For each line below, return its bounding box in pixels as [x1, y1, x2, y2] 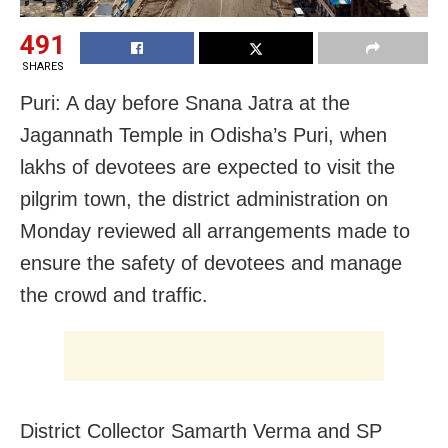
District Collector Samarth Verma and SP [20, 419, 382, 442]
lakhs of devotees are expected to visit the [20, 155, 395, 178]
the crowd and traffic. [20, 283, 208, 306]
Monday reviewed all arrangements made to [20, 219, 410, 242]
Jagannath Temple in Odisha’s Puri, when [20, 123, 387, 146]
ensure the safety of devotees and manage [20, 251, 402, 274]
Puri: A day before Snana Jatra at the [20, 91, 350, 114]
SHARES [21, 59, 64, 73]
